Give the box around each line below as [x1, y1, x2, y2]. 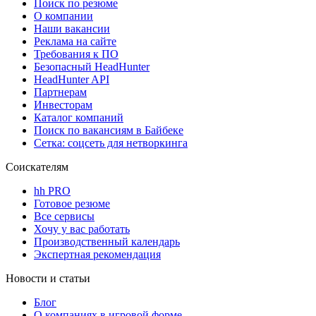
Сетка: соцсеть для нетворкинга [34, 136, 188, 149]
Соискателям [6, 160, 68, 173]
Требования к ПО [34, 47, 119, 60]
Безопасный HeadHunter [34, 60, 150, 73]
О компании [34, 9, 93, 22]
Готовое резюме [34, 197, 110, 209]
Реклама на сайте [34, 35, 116, 47]
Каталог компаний [34, 111, 123, 123]
